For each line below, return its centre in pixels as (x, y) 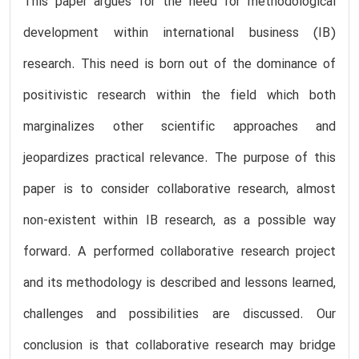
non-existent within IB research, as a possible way (179, 221)
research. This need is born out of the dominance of (179, 65)
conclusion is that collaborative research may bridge (179, 346)
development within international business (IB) (179, 33)
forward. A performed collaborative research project (179, 252)
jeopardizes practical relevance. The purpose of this (179, 158)
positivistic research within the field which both (179, 96)
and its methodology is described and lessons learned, (179, 283)
